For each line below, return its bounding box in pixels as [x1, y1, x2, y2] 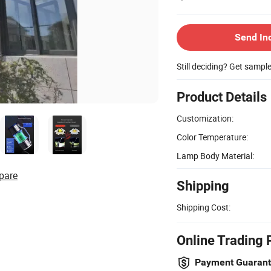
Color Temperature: [177, 131, 248, 143]
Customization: [177, 112, 233, 124]
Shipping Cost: [177, 201, 230, 213]
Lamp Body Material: [177, 149, 254, 162]
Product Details [177, 89, 267, 105]
